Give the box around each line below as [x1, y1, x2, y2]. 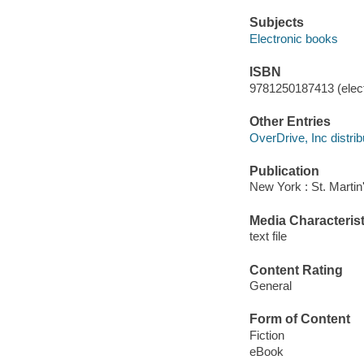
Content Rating [249, 262, 343, 277]
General [249, 279, 292, 293]
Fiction [249, 327, 284, 342]
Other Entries [249, 115, 331, 129]
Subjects [249, 15, 304, 30]
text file [249, 229, 287, 244]
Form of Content [249, 312, 350, 327]
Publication [249, 163, 319, 178]
